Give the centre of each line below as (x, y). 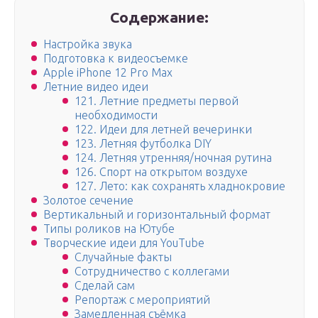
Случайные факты (123, 257)
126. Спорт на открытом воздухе (161, 172)
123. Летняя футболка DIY (143, 144)
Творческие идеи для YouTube (124, 243)
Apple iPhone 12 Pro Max (108, 73)
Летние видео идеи (96, 87)
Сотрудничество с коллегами (152, 272)
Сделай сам (105, 286)
